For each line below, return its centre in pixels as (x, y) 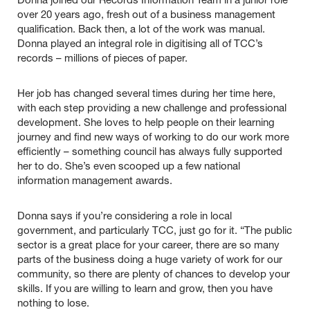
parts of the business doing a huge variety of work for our (150, 261)
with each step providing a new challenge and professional (152, 109)
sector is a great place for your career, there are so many (148, 246)
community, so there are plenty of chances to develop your (154, 275)
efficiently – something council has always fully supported (150, 153)
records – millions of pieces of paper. (102, 59)
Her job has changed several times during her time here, (146, 94)
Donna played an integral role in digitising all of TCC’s (140, 45)
